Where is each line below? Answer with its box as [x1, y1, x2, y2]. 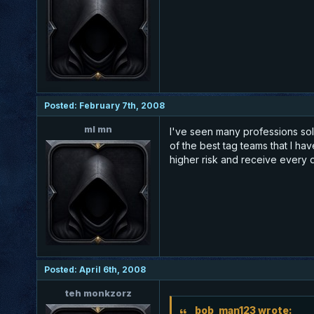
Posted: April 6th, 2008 [44, 264, 146, 275]
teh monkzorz [64, 287, 132, 299]
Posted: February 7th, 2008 [44, 100, 165, 111]
